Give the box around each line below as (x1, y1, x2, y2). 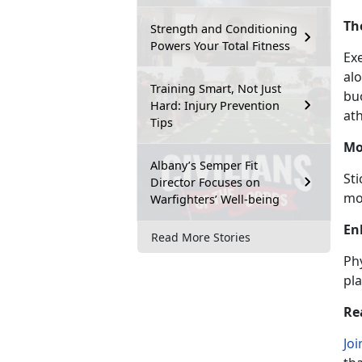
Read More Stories (151, 229, 250, 245)
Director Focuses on (150, 174, 260, 190)
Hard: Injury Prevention (150, 97, 280, 113)
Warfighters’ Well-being (150, 191, 280, 207)
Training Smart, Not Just (150, 80, 281, 96)
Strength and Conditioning (150, 20, 297, 36)
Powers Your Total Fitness (150, 37, 290, 53)
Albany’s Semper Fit (150, 157, 258, 173)
